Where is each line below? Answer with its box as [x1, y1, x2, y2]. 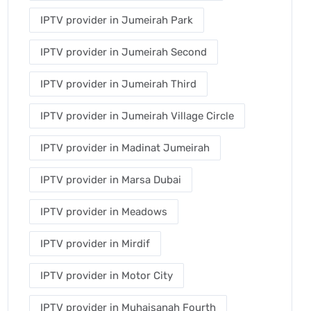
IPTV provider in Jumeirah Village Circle [40, 110, 234, 122]
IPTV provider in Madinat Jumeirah [40, 142, 210, 154]
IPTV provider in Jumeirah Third [40, 78, 196, 90]
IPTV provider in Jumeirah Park [40, 14, 193, 26]
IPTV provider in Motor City [40, 269, 173, 282]
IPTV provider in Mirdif [40, 237, 150, 250]
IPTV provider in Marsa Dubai [40, 174, 181, 186]
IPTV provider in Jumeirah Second [40, 46, 207, 58]
